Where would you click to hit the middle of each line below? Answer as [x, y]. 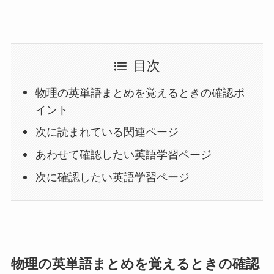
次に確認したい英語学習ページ [113, 178]
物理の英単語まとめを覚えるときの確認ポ [140, 93]
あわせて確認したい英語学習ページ [124, 155]
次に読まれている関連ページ [107, 132]
